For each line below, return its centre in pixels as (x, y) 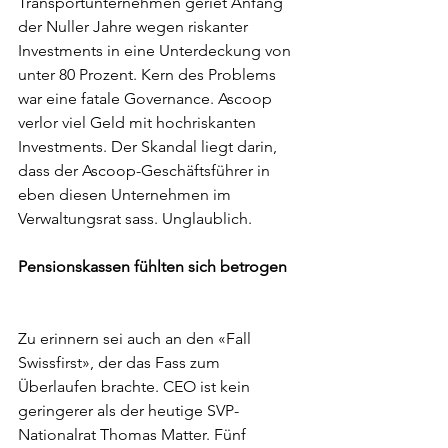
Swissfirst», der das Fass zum (121, 362)
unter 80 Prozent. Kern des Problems (149, 74)
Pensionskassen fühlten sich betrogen (152, 266)
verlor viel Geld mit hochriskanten (139, 122)
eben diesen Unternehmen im (126, 194)
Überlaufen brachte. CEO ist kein (136, 386)
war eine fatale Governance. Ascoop (147, 98)
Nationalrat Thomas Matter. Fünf (134, 434)
